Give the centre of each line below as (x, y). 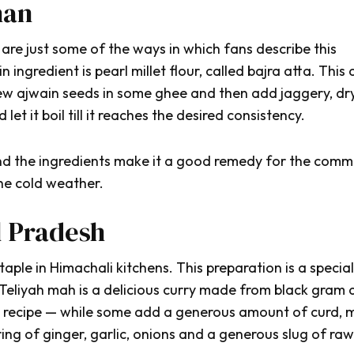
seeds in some (109, 93)
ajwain (40, 93)
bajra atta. (283, 71)
